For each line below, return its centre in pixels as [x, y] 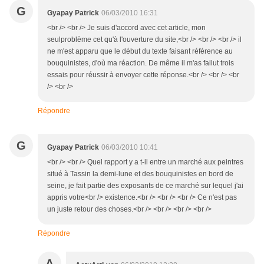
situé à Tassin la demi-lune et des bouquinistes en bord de [140, 174]
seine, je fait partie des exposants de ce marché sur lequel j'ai [145, 186]
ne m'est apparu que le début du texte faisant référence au [140, 52]
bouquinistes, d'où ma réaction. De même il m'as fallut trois [141, 63]
